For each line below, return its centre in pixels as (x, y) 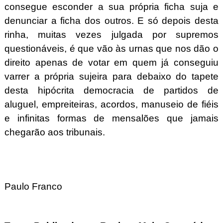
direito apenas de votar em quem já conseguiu (111, 62)
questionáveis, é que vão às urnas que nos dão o (111, 48)
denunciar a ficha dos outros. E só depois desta (111, 20)
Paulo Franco (36, 186)
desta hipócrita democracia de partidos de (111, 90)
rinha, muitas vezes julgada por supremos (111, 34)
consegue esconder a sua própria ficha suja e (111, 6)
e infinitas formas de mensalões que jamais (111, 118)
